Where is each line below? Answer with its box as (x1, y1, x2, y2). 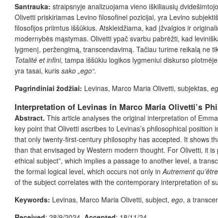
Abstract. (15, 112, 45, 123)
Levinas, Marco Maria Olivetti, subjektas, (82, 83, 211, 93)
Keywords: (15, 194, 50, 204)
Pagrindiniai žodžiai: (15, 83, 82, 93)
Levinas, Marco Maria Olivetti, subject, (50, 194, 171, 204)
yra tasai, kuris (15, 65, 61, 75)
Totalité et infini (15, 54, 61, 65)
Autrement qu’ (163, 166, 206, 176)
